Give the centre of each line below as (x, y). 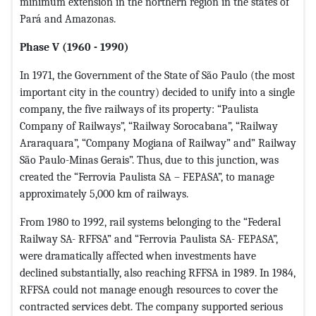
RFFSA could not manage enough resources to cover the (149, 290)
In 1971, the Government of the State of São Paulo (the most (157, 75)
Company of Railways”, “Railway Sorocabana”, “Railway (149, 126)
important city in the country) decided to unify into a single (157, 92)
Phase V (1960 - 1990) (74, 47)
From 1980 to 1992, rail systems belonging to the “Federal (150, 222)
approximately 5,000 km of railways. (104, 194)
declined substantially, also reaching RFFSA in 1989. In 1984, (158, 273)
